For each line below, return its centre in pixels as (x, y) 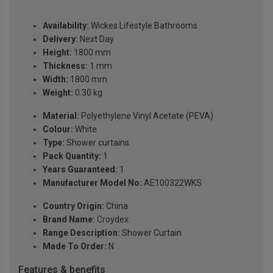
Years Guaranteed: (80, 170)
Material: (61, 116)
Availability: (66, 26)
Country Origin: (73, 206)
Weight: (58, 93)
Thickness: (65, 66)
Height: (57, 53)
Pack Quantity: (72, 156)
